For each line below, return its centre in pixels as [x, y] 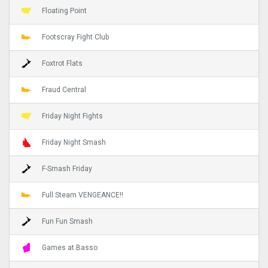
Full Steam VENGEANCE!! [83, 195]
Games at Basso [70, 247]
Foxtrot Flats [62, 63]
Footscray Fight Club [75, 37]
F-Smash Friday [67, 168]
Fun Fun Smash [67, 221]
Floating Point [64, 10]
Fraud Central [64, 89]
